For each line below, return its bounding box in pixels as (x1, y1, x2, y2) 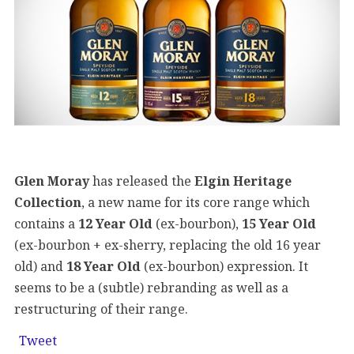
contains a (14, 214, 78, 232)
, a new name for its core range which (81, 193, 310, 211)
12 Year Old (78, 214, 153, 232)
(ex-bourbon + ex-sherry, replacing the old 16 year (14, 235, 321, 254)
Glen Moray (14, 171, 89, 190)
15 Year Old (242, 214, 316, 232)
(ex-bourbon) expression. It (141, 257, 308, 275)
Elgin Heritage (194, 171, 292, 190)
